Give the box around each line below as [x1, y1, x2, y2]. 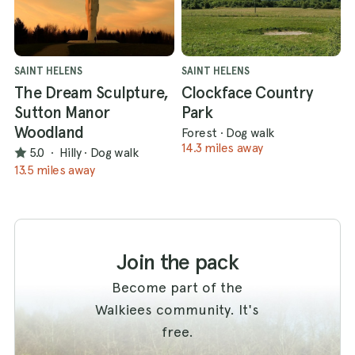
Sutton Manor [14, 103, 110, 123]
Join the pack [116, 249, 239, 276]
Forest [181, 124, 217, 140]
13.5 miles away [14, 162, 95, 178]
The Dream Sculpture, [14, 83, 169, 103]
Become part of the [112, 279, 243, 296]
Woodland [14, 123, 84, 143]
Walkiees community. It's [95, 301, 260, 319]
